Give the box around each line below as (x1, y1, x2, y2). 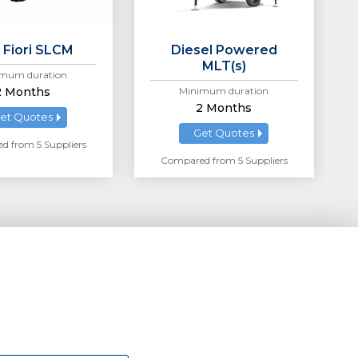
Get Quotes (193, 126, 254, 140)
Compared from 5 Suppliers (160, 154, 288, 167)
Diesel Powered (170, 42, 277, 58)
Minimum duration (179, 85, 268, 97)
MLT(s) (201, 58, 246, 74)
